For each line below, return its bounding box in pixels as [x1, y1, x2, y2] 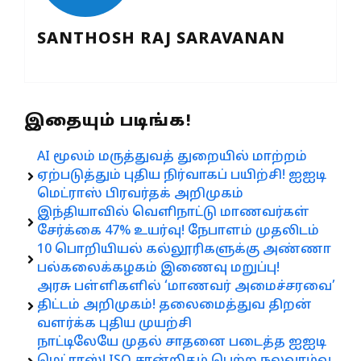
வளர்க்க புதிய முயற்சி [37, 316, 192, 333]
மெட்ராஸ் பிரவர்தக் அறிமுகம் [37, 186, 243, 203]
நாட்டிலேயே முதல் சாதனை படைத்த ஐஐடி [37, 334, 326, 351]
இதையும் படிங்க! [24, 112, 192, 132]
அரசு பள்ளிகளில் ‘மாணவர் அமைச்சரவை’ [37, 279, 335, 296]
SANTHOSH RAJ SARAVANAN [37, 30, 285, 50]
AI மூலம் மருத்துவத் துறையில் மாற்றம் [37, 149, 307, 166]
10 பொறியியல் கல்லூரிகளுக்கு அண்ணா [37, 242, 331, 259]
